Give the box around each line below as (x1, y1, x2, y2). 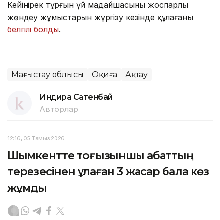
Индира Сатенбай (39, 92, 113, 102)
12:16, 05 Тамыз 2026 (7, 135, 65, 142)
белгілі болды (7, 25, 59, 35)
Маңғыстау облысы (11, 70, 84, 80)
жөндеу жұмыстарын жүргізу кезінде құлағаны (7, 12, 193, 23)
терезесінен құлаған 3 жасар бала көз (7, 165, 209, 179)
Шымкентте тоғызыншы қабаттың (7, 149, 194, 163)
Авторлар (39, 104, 78, 114)
